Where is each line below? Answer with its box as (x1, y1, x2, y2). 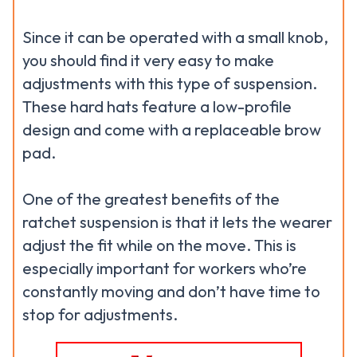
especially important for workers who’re (22, 258, 307, 278)
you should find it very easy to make (22, 50, 274, 70)
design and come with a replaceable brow (22, 120, 321, 139)
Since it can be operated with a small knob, (22, 27, 328, 47)
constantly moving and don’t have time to (22, 281, 320, 301)
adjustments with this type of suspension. (22, 73, 317, 93)
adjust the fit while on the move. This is (22, 235, 296, 255)
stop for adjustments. (22, 304, 178, 324)
